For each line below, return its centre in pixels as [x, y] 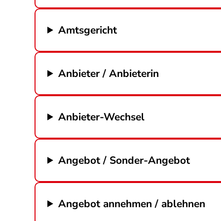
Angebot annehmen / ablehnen [132, 203]
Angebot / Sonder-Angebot [124, 160]
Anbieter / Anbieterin [109, 73]
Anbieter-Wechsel [102, 117]
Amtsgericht [88, 30]
